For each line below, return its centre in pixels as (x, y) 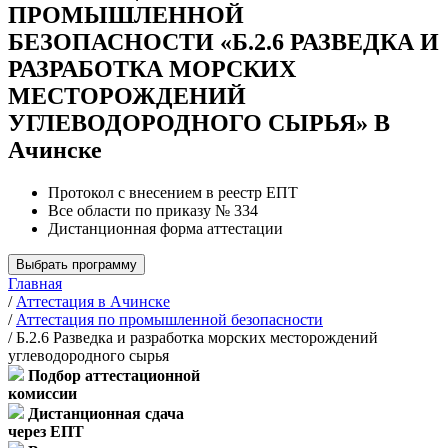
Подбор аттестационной (114, 375)
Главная (35, 283)
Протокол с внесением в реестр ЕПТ (173, 192)
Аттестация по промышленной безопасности (169, 319)
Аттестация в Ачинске (93, 301)
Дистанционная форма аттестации (165, 228)
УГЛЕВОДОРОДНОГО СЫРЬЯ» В (199, 122)
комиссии (42, 393)
